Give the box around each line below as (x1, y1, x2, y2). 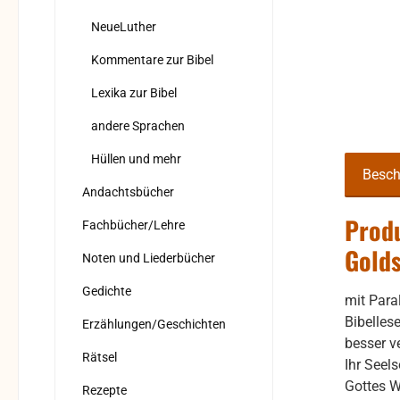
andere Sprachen (91, 119, 185, 134)
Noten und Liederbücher (82, 251, 215, 266)
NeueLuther (91, 20, 156, 35)
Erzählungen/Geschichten (82, 317, 226, 332)
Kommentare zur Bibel (91, 53, 213, 68)
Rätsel (82, 350, 117, 365)
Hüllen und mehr (91, 152, 181, 167)
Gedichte (82, 284, 131, 299)
